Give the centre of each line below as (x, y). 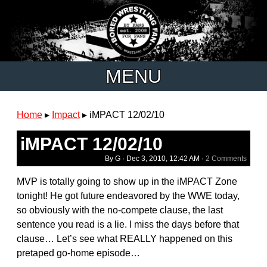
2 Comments (226, 158)
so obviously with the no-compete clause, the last (120, 210)
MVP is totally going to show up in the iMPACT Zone (127, 181)
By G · (116, 158)
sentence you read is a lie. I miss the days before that (128, 224)
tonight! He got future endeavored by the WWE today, (128, 195)
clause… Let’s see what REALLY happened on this (125, 238)
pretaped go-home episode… (78, 253)
